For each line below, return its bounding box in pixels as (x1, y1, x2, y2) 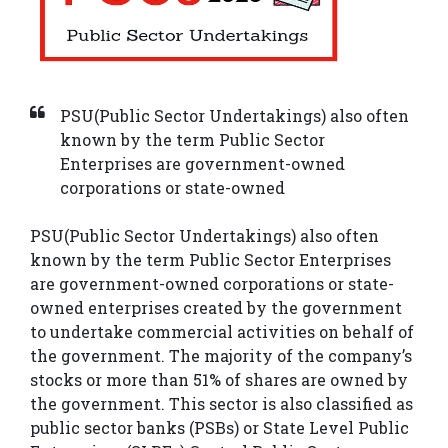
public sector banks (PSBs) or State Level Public (30, 417, 409, 439)
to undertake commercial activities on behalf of (30, 321, 414, 343)
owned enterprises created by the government (30, 297, 402, 319)
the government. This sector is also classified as (30, 393, 413, 415)
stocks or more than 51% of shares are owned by (30, 369, 408, 391)
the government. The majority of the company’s (30, 345, 412, 367)
